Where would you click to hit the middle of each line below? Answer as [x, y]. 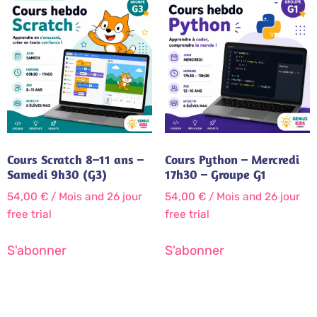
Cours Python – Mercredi [232, 159]
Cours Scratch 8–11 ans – [75, 159]
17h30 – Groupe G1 [215, 174]
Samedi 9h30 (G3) [57, 174]
